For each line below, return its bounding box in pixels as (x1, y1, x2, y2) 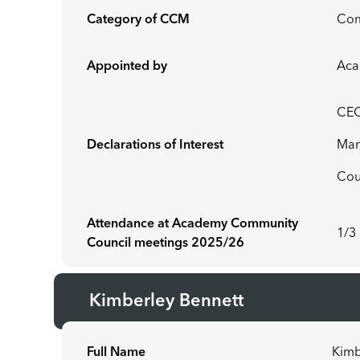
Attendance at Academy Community (87, 218, 299, 231)
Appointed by (87, 60, 168, 73)
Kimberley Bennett (89, 292, 249, 310)
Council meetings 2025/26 (87, 237, 245, 250)
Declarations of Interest (87, 139, 224, 152)
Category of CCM (87, 14, 190, 27)
